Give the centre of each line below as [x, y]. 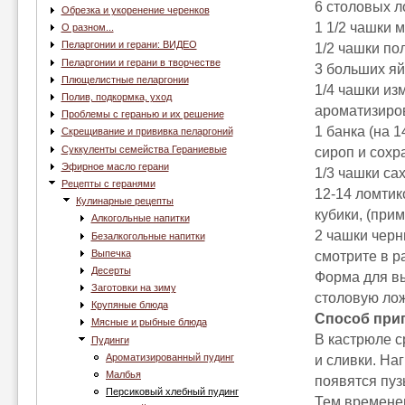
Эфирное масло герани [115, 166]
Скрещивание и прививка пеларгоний [147, 132]
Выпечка [111, 253]
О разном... [87, 28]
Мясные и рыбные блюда [149, 322]
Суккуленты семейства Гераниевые [144, 149]
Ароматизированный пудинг [170, 357]
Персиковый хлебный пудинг [172, 392]
